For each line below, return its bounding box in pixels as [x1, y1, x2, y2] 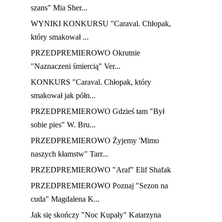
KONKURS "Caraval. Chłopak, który [31, 78, 151, 87]
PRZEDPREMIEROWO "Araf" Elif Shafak [31, 166, 171, 174]
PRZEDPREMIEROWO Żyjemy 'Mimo [31, 136, 159, 145]
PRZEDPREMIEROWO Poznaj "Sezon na [31, 181, 168, 190]
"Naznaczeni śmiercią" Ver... [31, 62, 120, 71]
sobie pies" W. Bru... [31, 120, 96, 129]
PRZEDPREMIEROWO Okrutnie [31, 49, 140, 57]
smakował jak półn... [31, 91, 96, 100]
